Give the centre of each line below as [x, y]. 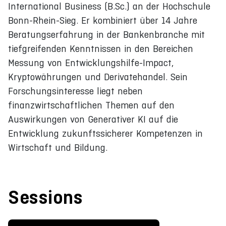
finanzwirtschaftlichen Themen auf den [91, 105]
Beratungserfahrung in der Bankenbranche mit [106, 34]
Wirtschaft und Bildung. [58, 147]
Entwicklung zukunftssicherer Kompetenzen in [105, 133]
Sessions [45, 197]
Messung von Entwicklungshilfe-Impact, [91, 63]
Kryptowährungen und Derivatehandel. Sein [98, 77]
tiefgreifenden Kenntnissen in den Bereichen [101, 48]
